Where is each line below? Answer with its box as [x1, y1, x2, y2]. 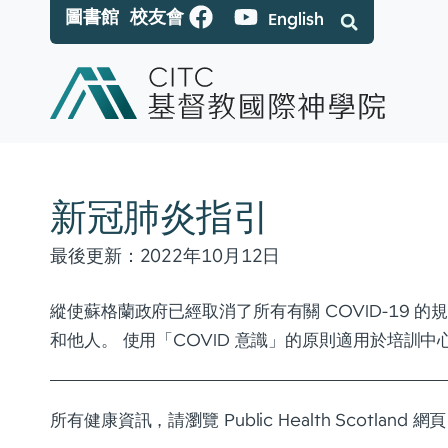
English [268, 9, 325, 30]
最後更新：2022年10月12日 [50, 243, 281, 268]
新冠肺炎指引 [50, 191, 269, 241]
